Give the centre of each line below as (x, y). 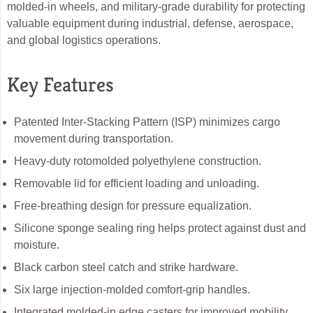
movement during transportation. (94, 139)
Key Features (60, 85)
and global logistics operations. (84, 40)
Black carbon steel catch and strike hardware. (126, 268)
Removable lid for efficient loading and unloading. (137, 184)
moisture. (37, 245)
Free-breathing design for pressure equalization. (133, 206)
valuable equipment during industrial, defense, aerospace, (150, 23)
